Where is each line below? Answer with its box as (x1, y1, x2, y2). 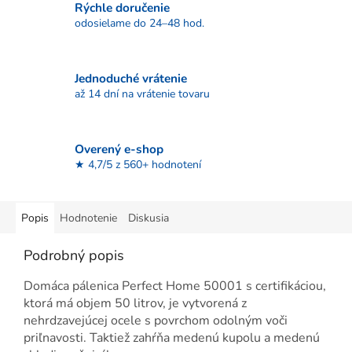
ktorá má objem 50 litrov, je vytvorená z (24, 295, 247, 313)
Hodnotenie (60, 211, 117, 226)
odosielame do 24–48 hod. (75, 15, 204, 31)
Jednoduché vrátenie (75, 69, 187, 86)
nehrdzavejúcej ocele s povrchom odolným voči (24, 312, 288, 330)
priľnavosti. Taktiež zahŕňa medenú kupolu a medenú (24, 329, 320, 347)
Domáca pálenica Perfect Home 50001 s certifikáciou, (24, 277, 326, 295)
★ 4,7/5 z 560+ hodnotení (75, 156, 201, 172)
